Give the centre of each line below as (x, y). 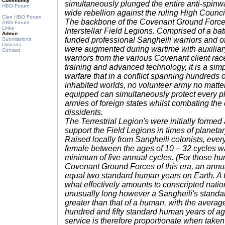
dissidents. (84, 112)
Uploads (12, 44)
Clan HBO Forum (22, 17)
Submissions (17, 39)
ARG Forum (16, 22)
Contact (11, 50)
